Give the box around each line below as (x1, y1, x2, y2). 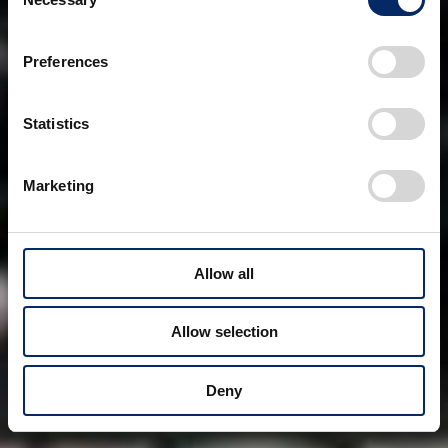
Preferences (23, 52, 109, 70)
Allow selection (170, 323, 278, 340)
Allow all (194, 264, 254, 282)
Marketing (23, 176, 94, 194)
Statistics (23, 114, 89, 132)
